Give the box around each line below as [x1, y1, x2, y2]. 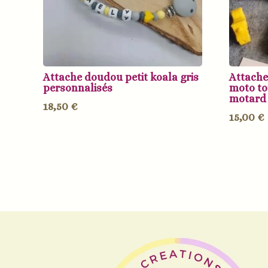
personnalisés [43, 81, 112, 94]
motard [229, 92, 267, 105]
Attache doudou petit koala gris [43, 71, 199, 83]
